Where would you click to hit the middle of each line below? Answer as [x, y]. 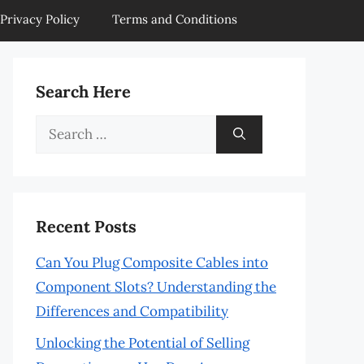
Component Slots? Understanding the [156, 287]
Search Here [83, 91]
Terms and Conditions [175, 19]
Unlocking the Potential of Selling [143, 342]
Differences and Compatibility [132, 311]
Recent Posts [86, 226]
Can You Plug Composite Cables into [152, 262]
